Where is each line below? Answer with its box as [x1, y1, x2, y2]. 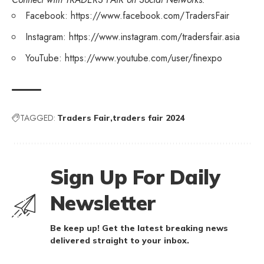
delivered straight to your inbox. [50, 235, 189, 246]
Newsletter [50, 190, 156, 216]
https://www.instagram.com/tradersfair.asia [69, 29, 240, 44]
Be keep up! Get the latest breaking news [50, 222, 228, 233]
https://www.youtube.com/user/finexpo [65, 51, 222, 65]
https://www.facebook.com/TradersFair [71, 8, 229, 22]
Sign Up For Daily [50, 164, 220, 190]
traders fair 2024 [113, 112, 184, 123]
